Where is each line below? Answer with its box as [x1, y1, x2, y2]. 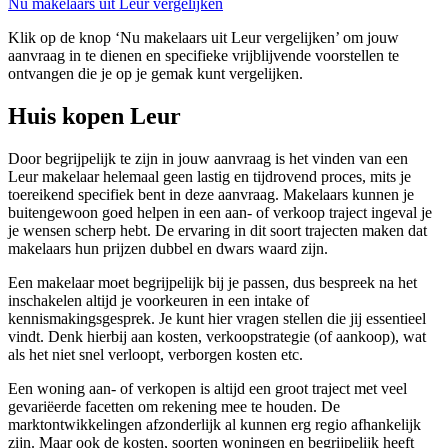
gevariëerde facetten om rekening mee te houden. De [8, 398, 340, 416]
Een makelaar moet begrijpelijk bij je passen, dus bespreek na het [8, 274, 417, 292]
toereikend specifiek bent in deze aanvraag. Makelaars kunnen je [8, 186, 414, 204]
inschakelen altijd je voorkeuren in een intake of [8, 292, 309, 310]
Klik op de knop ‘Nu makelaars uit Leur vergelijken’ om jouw [8, 29, 399, 47]
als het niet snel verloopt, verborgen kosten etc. [8, 346, 303, 364]
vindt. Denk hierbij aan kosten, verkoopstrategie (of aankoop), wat [8, 328, 426, 346]
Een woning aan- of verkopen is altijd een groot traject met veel [8, 380, 407, 398]
